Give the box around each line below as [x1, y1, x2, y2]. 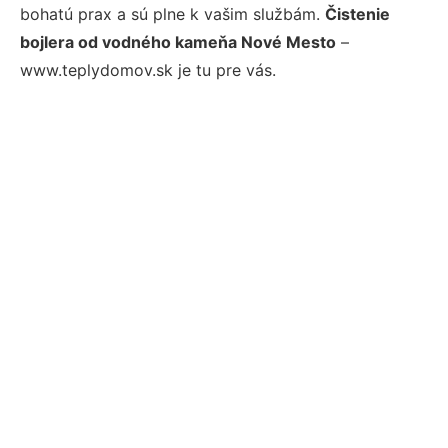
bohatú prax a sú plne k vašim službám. [20, 4, 325, 24]
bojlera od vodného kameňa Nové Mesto [20, 32, 336, 52]
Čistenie [325, 4, 390, 24]
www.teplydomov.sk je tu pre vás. [20, 60, 276, 80]
